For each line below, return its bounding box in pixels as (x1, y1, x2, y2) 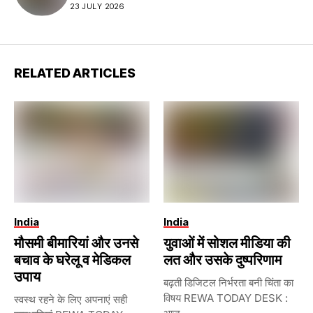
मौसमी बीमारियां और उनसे (14, 235, 138, 252)
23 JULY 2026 (70, 1, 124, 12)
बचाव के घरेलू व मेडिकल (14, 252, 131, 269)
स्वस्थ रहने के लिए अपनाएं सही (14, 293, 127, 307)
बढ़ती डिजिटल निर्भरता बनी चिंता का (163, 276, 293, 290)
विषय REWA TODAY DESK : (163, 291, 288, 305)
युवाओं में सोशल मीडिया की (163, 235, 291, 252)
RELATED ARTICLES (14, 65, 136, 80)
